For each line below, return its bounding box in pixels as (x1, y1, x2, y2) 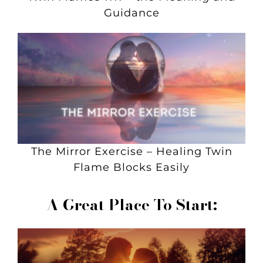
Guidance (103, 6, 160, 19)
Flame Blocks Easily (73, 160, 190, 174)
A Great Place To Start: (46, 193, 217, 216)
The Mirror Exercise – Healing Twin (31, 144, 232, 158)
